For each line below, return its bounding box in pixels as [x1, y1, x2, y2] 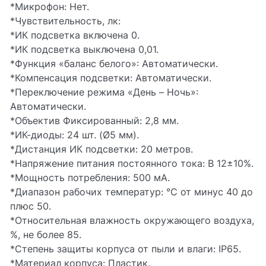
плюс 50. [10, 200, 51, 212]
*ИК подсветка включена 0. [10, 29, 140, 41]
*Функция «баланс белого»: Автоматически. [10, 58, 218, 69]
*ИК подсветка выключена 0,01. [10, 43, 159, 55]
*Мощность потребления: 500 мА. [10, 172, 170, 183]
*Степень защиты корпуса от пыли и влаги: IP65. [10, 243, 241, 255]
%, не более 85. [10, 229, 81, 240]
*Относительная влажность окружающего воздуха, [10, 214, 254, 226]
